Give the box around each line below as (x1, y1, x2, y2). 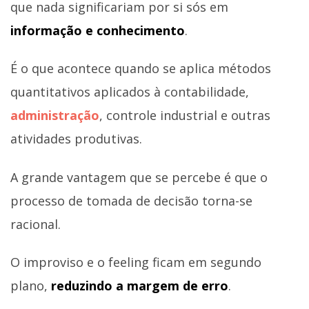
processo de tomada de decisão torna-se (10, 192, 252, 209)
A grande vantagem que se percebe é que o (10, 168, 268, 186)
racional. (10, 215, 61, 232)
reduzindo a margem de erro (51, 277, 228, 295)
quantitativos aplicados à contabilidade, (10, 83, 249, 101)
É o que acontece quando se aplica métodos (10, 60, 271, 77)
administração (10, 107, 99, 124)
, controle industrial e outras (99, 107, 270, 124)
